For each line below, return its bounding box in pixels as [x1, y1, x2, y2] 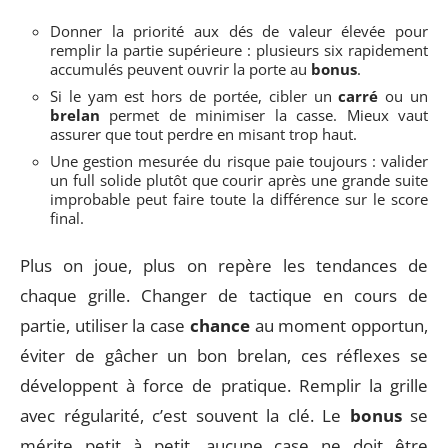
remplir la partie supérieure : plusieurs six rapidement [50, 40, 428, 60]
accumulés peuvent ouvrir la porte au [50, 59, 311, 79]
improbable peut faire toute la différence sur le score [50, 189, 428, 209]
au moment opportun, [249, 313, 429, 337]
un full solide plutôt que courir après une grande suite [50, 170, 428, 190]
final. [50, 208, 84, 228]
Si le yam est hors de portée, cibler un [50, 86, 339, 106]
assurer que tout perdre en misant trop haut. [50, 124, 357, 144]
